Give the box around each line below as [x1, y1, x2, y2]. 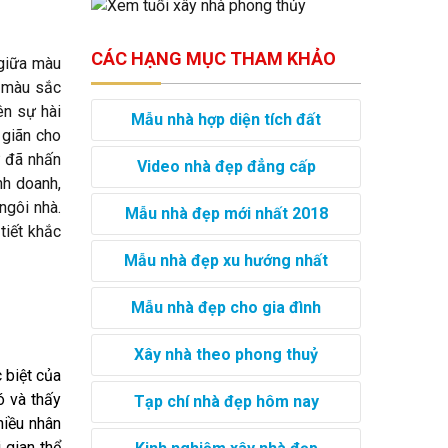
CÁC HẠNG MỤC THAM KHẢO [91, 47, 336, 69]
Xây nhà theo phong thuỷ [134, 344, 318, 364]
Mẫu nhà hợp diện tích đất [131, 109, 321, 129]
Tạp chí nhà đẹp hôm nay [133, 391, 319, 411]
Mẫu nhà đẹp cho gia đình [131, 297, 321, 317]
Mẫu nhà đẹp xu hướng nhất [124, 250, 328, 270]
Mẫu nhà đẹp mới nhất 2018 [124, 203, 328, 223]
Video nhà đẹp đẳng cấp [136, 156, 316, 176]
